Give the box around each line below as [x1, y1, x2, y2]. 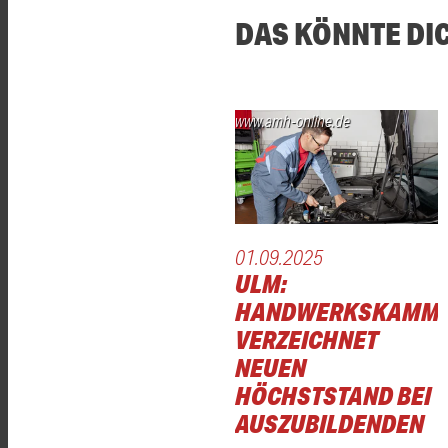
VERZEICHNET [235, 324, 378, 356]
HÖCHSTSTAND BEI [235, 380, 431, 412]
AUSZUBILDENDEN [235, 408, 424, 440]
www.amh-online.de [235, 111, 350, 132]
